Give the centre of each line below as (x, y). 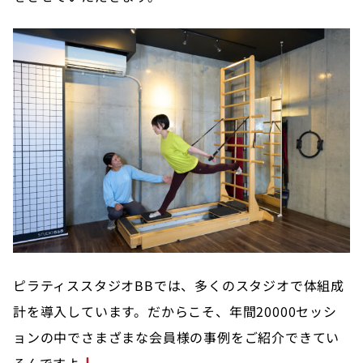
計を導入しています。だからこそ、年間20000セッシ (175, 311)
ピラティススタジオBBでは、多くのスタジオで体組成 (179, 285)
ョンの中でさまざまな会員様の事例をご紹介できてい (177, 337)
